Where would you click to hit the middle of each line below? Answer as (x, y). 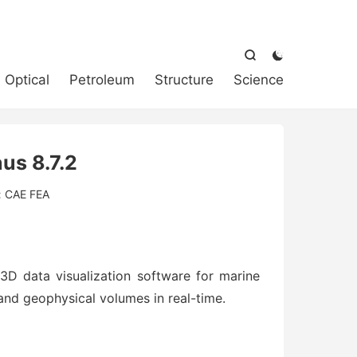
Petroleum (102, 80)
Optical (27, 80)
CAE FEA (27, 194)
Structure (184, 80)
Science (259, 80)
